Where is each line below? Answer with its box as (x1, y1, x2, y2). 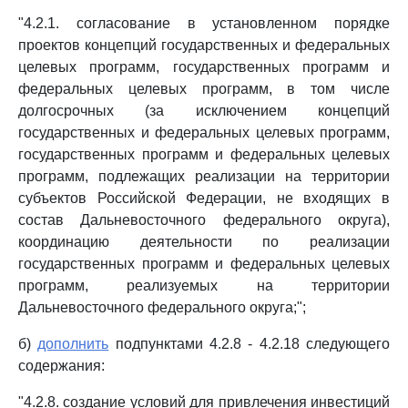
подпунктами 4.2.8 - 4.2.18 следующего (108, 336, 391, 352)
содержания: (18, 358, 105, 373)
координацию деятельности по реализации (18, 234, 390, 250)
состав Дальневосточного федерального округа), (18, 212, 390, 228)
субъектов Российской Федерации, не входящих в (18, 190, 390, 206)
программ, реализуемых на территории (18, 278, 390, 293)
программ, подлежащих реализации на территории (18, 168, 390, 184)
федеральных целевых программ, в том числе (18, 81, 390, 97)
